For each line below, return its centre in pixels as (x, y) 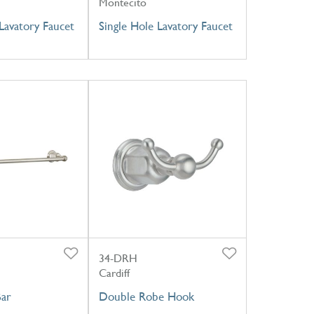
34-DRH (118, 258)
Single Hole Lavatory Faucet (165, 26)
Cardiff (114, 273)
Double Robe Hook (146, 296)
